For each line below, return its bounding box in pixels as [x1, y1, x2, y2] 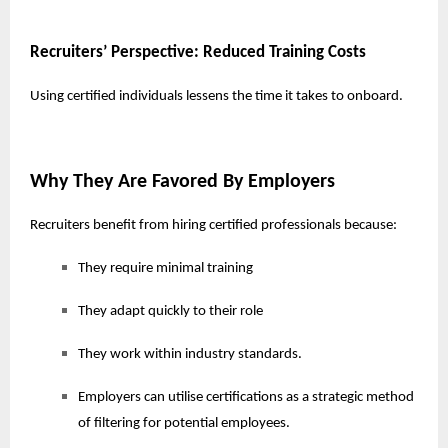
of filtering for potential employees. [78, 415, 290, 431]
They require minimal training [78, 260, 253, 276]
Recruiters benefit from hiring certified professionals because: [30, 217, 397, 233]
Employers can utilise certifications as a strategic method [78, 389, 414, 405]
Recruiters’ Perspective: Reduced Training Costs [30, 43, 366, 61]
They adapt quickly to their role [78, 303, 263, 319]
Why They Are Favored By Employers [30, 171, 335, 192]
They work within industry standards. [78, 346, 302, 362]
